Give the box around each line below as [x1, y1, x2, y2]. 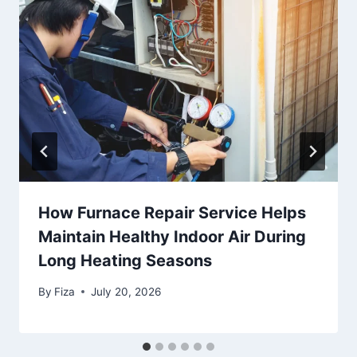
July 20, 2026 [91, 284, 162, 298]
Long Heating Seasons [38, 251, 212, 271]
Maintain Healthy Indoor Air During [38, 227, 306, 247]
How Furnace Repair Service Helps [38, 203, 306, 223]
